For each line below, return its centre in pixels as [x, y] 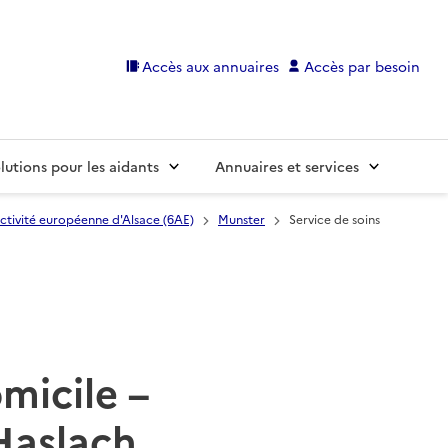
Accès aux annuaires [211, 65]
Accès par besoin [362, 65]
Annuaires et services [287, 166]
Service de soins [334, 219]
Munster [241, 219]
